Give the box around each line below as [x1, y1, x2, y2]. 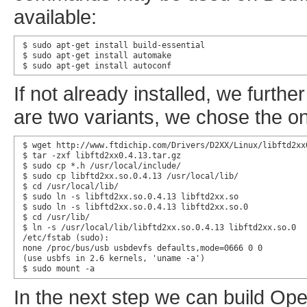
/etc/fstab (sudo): [22, 233, 109, 243]
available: [14, 5, 97, 28]
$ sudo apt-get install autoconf [22, 60, 171, 71]
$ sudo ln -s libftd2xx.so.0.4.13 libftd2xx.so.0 [22, 202, 248, 212]
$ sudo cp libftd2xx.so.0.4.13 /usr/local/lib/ [22, 171, 238, 182]
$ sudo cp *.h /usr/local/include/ [22, 161, 181, 171]
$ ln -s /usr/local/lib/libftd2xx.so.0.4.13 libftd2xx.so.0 [22, 223, 296, 233]
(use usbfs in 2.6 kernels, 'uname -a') [22, 254, 205, 264]
